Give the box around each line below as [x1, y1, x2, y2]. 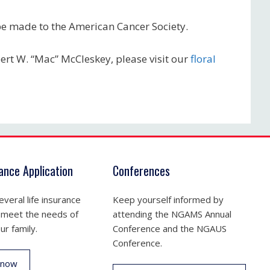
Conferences [113, 162, 171, 180]
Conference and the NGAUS [113, 222, 227, 234]
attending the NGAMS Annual [113, 208, 232, 220]
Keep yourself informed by [113, 193, 224, 206]
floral [190, 51, 216, 66]
